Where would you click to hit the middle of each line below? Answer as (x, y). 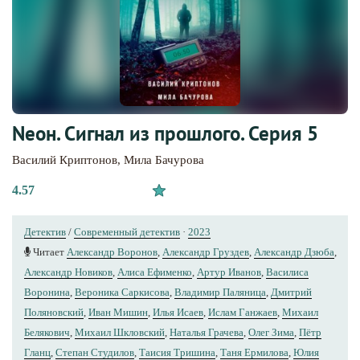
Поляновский (54, 312)
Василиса (287, 272)
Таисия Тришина (177, 352)
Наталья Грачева (207, 332)
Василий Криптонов (65, 160)
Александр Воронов (112, 252)
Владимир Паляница (220, 292)
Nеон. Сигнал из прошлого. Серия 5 (165, 133)
